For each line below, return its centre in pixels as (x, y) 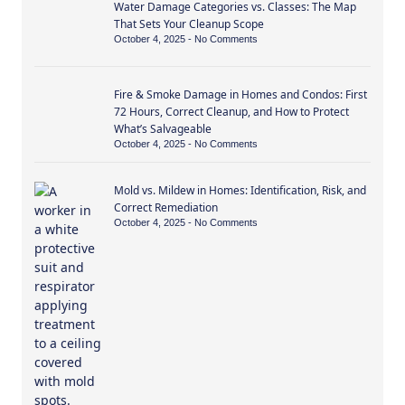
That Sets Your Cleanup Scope (189, 24)
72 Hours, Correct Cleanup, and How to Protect (232, 111)
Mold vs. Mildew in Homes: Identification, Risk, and (240, 190)
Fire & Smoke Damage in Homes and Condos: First (241, 94)
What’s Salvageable (163, 128)
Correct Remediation (166, 207)
